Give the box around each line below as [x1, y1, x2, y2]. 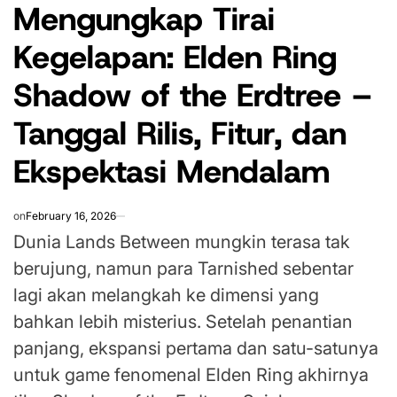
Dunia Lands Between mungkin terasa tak [13, 231, 350, 253]
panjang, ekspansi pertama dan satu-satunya [13, 338, 378, 360]
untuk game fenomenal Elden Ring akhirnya [13, 364, 369, 386]
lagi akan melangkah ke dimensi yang [13, 284, 319, 307]
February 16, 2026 [26, 209, 116, 223]
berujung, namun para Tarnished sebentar [13, 258, 354, 280]
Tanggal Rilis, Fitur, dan [13, 112, 346, 155]
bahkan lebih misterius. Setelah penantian [13, 311, 353, 333]
